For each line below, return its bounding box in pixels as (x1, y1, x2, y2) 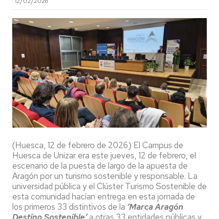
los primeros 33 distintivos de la (12, 201, 127, 212)
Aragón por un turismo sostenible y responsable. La (12, 170, 197, 181)
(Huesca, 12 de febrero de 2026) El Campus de (12, 139, 183, 151)
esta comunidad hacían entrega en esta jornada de (12, 191, 195, 202)
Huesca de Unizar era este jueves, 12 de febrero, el (12, 150, 196, 161)
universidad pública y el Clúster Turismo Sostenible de (12, 180, 207, 192)
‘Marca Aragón (127, 201, 183, 212)
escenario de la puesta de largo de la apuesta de (12, 160, 188, 171)
